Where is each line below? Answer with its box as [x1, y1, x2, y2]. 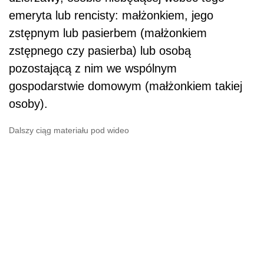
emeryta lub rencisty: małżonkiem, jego [9, 9, 213, 22]
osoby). [9, 97, 48, 111]
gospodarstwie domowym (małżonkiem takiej [9, 80, 242, 93]
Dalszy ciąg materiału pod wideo [9, 126, 129, 136]
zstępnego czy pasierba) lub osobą [9, 44, 191, 58]
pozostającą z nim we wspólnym [9, 62, 177, 75]
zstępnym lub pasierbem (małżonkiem [9, 27, 207, 40]
